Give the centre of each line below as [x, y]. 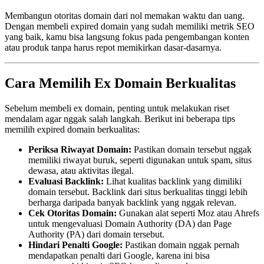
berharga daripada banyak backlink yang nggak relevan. [132, 202]
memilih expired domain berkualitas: [72, 129]
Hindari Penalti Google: [75, 245]
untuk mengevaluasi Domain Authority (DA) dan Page [130, 223]
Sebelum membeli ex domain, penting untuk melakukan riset [117, 108]
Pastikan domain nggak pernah [181, 245]
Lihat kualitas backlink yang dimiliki [173, 181]
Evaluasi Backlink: [66, 181]
